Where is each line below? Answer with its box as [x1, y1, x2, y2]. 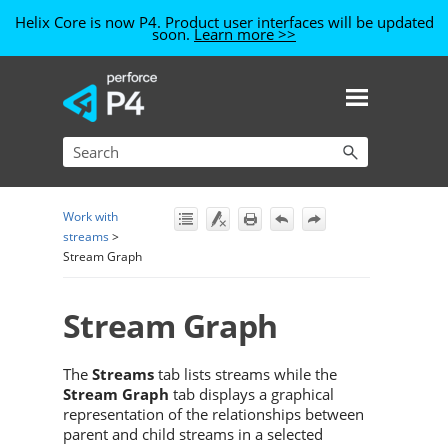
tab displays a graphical [169, 383, 334, 404]
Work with [63, 208, 118, 226]
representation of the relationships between [63, 403, 364, 424]
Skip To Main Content [154, 77, 294, 94]
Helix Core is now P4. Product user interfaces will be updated [14, 12, 434, 32]
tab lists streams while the [154, 363, 337, 384]
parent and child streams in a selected [63, 423, 323, 444]
